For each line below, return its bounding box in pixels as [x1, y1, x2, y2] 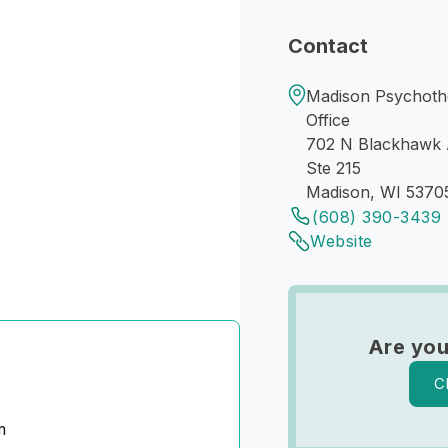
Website [310, 231, 373, 251]
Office [306, 110, 350, 130]
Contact [288, 34, 368, 58]
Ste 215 [306, 158, 361, 178]
